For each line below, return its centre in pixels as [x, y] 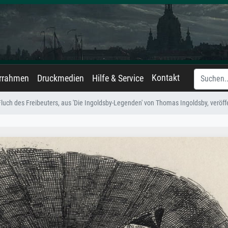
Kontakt [166, 78]
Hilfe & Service [118, 78]
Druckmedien [61, 78]
